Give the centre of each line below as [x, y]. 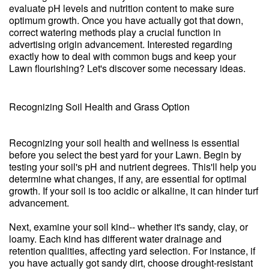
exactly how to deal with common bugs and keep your [122, 56]
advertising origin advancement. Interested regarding [121, 44]
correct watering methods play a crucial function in [115, 32]
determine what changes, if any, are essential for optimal [128, 179]
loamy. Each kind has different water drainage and [115, 239]
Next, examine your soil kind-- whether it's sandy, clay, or [128, 227]
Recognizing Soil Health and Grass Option [99, 107]
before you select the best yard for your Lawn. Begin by [125, 155]
